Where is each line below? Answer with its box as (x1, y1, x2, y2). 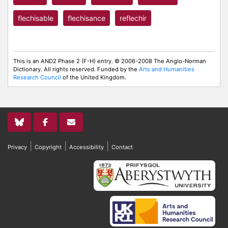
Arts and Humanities (139, 66, 194, 73)
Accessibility (69, 144, 104, 151)
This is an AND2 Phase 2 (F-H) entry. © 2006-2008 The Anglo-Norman (13, 58, 206, 65)
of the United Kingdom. (61, 74, 126, 81)
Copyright (35, 144, 62, 151)
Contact (111, 144, 133, 151)
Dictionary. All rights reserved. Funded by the (13, 66, 139, 73)
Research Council (13, 74, 61, 81)
